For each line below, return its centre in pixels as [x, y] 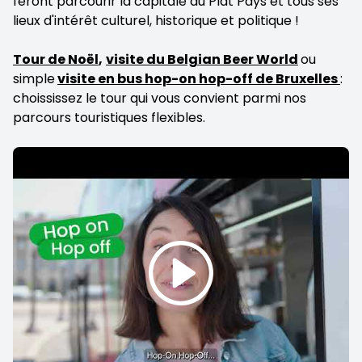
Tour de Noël [56, 59]
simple [34, 79]
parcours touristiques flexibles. [109, 118]
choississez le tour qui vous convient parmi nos [160, 98]
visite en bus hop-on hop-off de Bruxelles [199, 79]
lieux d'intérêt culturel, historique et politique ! [156, 21]
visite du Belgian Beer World [202, 59]
